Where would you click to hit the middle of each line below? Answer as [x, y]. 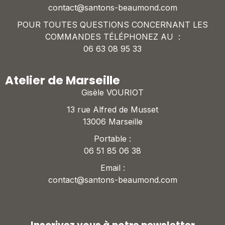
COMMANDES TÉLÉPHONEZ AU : [113, 37]
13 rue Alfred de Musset [113, 110]
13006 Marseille [113, 122]
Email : [113, 168]
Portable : [113, 139]
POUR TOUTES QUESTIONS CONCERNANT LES [113, 25]
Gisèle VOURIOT [113, 93]
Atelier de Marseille [63, 81]
